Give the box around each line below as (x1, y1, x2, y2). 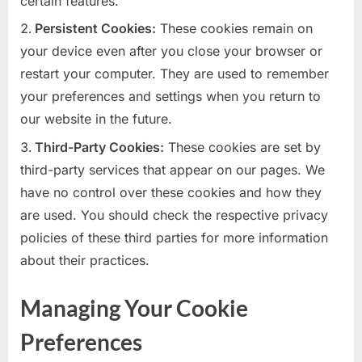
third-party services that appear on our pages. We (20, 161, 325, 178)
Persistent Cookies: (35, 20, 156, 37)
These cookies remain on (156, 20, 313, 37)
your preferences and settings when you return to (20, 88, 321, 105)
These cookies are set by (164, 138, 321, 155)
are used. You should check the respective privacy (20, 206, 328, 223)
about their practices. (20, 251, 149, 268)
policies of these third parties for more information (20, 229, 328, 246)
